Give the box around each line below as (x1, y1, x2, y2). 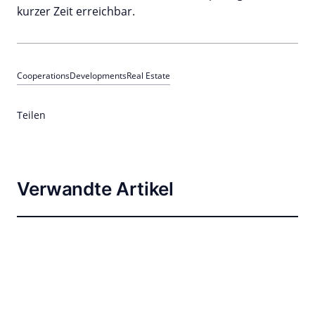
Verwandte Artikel (17, 177, 174, 200)
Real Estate (127, 69, 170, 82)
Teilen (17, 108, 46, 122)
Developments (70, 69, 127, 82)
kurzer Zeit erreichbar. (17, 3, 135, 19)
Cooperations (17, 69, 70, 82)
